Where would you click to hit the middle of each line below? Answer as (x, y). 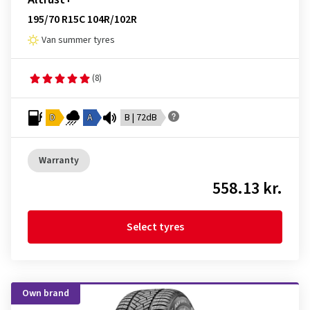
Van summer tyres (78, 40)
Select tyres (155, 227)
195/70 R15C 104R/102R (82, 19)
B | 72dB (141, 118)
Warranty (59, 161)
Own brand (46, 293)
